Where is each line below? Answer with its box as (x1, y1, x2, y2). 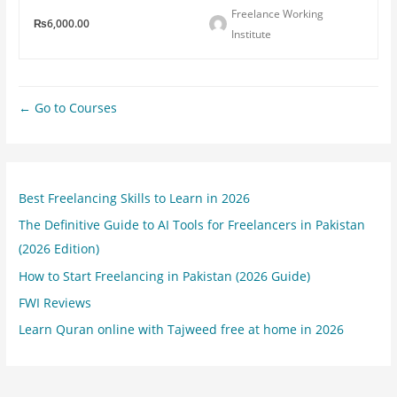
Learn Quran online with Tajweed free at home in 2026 (19, 321, 345, 339)
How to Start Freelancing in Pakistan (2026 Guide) (19, 267, 311, 284)
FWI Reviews (19, 294, 92, 312)
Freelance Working (230, 5, 323, 21)
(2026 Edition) (19, 240, 100, 258)
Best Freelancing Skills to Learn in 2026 (19, 189, 251, 206)
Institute (230, 26, 271, 42)
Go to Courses (31, 98, 118, 116)
